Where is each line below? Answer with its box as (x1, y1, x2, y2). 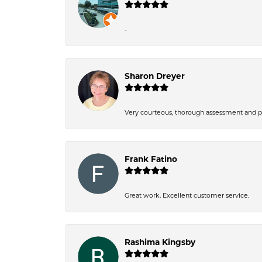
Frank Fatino (125, 154, 177, 164)
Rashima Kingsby (125, 237, 195, 247)
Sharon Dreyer (125, 71, 185, 81)
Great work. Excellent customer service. (125, 191, 249, 199)
